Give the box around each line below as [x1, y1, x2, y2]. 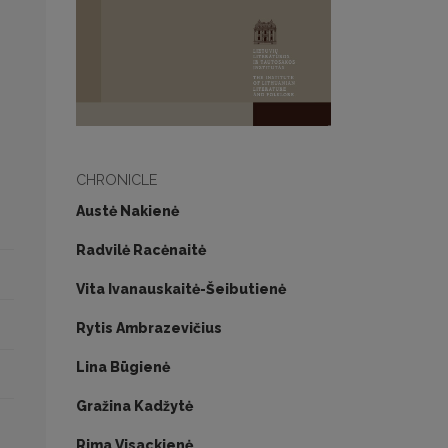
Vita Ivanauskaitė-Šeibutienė [76, 281, 286, 298]
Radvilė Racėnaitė [76, 242, 206, 259]
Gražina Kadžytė [76, 398, 193, 415]
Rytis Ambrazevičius [76, 320, 222, 337]
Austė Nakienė [76, 203, 179, 220]
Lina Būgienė [76, 359, 170, 376]
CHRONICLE [76, 171, 157, 189]
